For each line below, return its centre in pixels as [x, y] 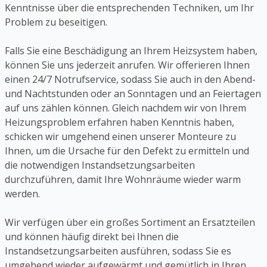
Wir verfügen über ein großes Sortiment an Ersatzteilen [130, 223]
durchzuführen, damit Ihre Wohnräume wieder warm [123, 180]
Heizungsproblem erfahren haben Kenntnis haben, [119, 122]
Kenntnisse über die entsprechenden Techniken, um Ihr [129, 8]
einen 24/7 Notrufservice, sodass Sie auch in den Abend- [130, 80]
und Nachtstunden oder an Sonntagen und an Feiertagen [133, 94]
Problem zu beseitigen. [56, 22]
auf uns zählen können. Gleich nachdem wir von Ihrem [125, 108]
